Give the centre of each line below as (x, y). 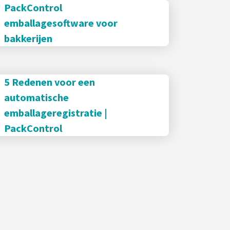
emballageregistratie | (56, 112)
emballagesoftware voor (61, 23)
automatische (37, 97)
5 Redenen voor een (50, 82)
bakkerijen (28, 39)
